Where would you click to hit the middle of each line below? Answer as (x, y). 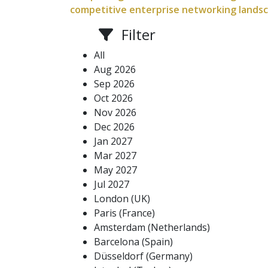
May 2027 (115, 170)
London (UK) (122, 199)
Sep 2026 (114, 84)
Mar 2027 (115, 156)
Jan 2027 (113, 141)
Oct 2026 (113, 98)
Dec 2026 (114, 127)
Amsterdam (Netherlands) (152, 227)
